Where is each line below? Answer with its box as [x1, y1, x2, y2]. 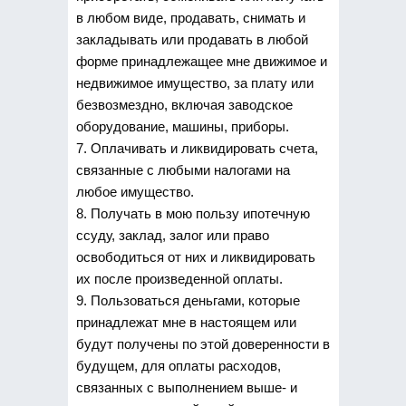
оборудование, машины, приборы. [75, 118, 289, 134]
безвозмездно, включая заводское [75, 96, 293, 112]
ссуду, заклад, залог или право [75, 227, 269, 243]
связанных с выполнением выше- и [75, 379, 297, 395]
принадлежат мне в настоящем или [75, 314, 296, 330]
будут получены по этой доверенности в [75, 335, 330, 352]
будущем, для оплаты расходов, [75, 357, 281, 373]
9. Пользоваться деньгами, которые [75, 292, 300, 308]
